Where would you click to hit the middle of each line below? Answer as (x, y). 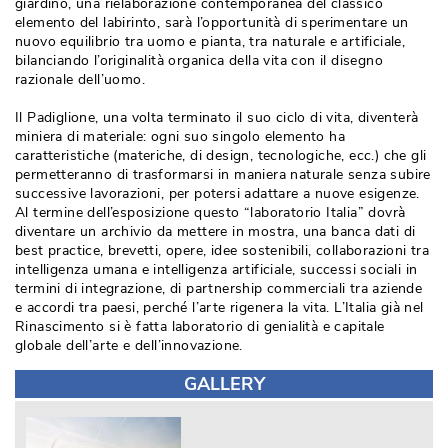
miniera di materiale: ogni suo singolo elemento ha (180, 136)
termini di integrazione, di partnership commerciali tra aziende (219, 288)
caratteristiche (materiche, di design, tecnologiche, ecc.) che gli (221, 155)
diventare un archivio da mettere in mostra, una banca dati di (215, 231)
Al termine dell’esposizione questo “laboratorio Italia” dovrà (210, 212)
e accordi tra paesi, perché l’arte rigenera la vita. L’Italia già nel (219, 307)
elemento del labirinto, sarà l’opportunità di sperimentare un (212, 22)
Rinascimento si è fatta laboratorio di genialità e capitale (200, 326)
